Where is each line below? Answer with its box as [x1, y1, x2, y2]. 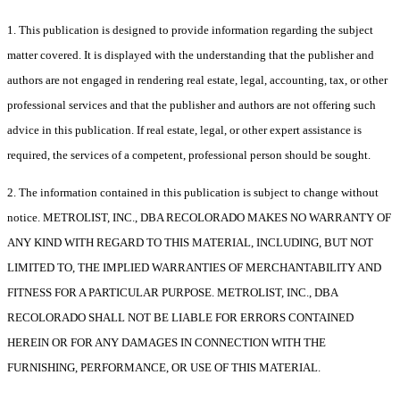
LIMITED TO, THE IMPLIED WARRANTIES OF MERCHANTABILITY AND [7, 261, 381, 275]
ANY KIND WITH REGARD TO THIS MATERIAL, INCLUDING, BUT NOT [7, 236, 373, 250]
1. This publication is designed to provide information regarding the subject [7, 23, 373, 37]
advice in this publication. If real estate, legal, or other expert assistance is [7, 123, 362, 137]
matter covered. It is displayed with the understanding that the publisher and [7, 48, 374, 62]
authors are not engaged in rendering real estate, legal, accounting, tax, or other [7, 73, 387, 87]
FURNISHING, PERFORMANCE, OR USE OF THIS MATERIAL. [7, 361, 321, 375]
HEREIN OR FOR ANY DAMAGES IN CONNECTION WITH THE [7, 336, 326, 350]
